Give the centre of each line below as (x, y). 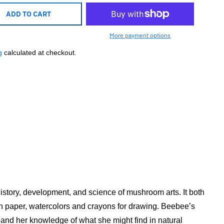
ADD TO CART (28, 14)
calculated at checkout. (39, 52)
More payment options (140, 35)
